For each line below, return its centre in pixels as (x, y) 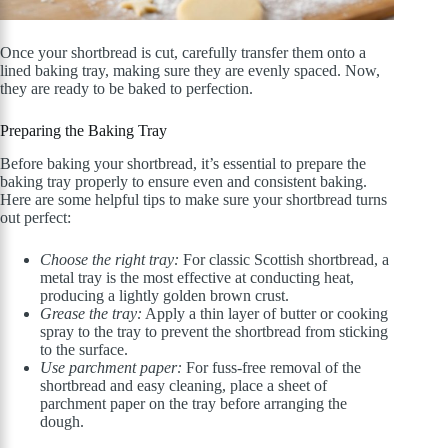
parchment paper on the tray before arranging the (193, 404)
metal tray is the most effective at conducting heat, (197, 278)
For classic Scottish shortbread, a (284, 260)
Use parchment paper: (111, 368)
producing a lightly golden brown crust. (164, 296)
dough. (62, 422)
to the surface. (84, 350)
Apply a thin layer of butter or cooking (265, 314)
